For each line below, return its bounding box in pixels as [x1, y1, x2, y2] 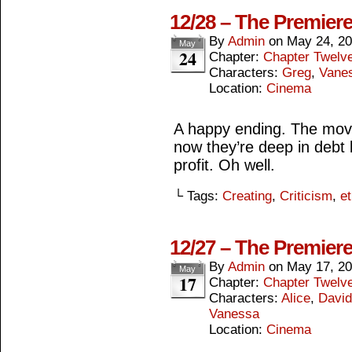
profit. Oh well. [174, 156, 275, 174]
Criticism [280, 189, 332, 203]
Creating [222, 189, 272, 203]
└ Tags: [174, 189, 222, 203]
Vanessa [209, 306, 259, 321]
